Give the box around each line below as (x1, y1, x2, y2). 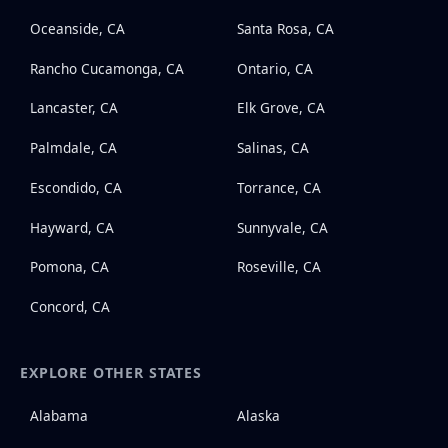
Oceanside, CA (29, 18, 125, 38)
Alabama (29, 405, 88, 425)
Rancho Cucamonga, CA (29, 58, 184, 78)
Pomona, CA (29, 257, 109, 277)
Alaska (236, 405, 280, 425)
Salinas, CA (236, 138, 309, 158)
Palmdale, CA (29, 138, 117, 158)
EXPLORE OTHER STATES (20, 363, 202, 383)
